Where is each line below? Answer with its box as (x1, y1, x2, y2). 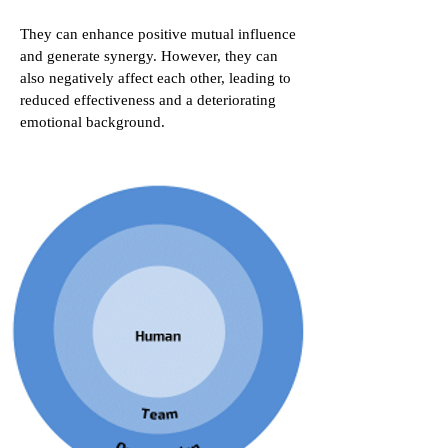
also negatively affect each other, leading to (20, 70, 291, 86)
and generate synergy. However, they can (20, 48, 278, 64)
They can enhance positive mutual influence (20, 26, 296, 42)
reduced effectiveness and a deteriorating (20, 92, 276, 108)
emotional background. (20, 114, 165, 130)
